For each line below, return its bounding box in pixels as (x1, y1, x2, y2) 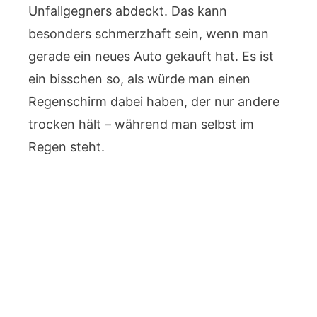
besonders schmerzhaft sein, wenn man (28, 26, 269, 41)
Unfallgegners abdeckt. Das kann (28, 4, 227, 18)
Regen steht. (28, 139, 105, 154)
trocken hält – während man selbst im (28, 117, 254, 132)
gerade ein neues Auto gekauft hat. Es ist (28, 49, 274, 64)
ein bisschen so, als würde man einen (28, 71, 250, 86)
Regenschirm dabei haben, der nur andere (28, 94, 279, 109)
